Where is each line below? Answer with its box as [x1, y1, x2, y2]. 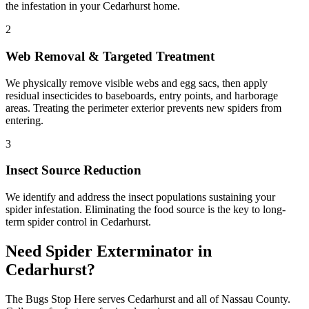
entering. [6, 114, 43, 126]
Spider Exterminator [46, 242, 194, 261]
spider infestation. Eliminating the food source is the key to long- [6, 203, 286, 216]
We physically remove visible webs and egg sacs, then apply [6, 77, 268, 89]
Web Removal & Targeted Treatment [6, 49, 215, 64]
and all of [175, 293, 221, 305]
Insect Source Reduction [6, 163, 141, 178]
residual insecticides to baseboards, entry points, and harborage [6, 89, 278, 101]
